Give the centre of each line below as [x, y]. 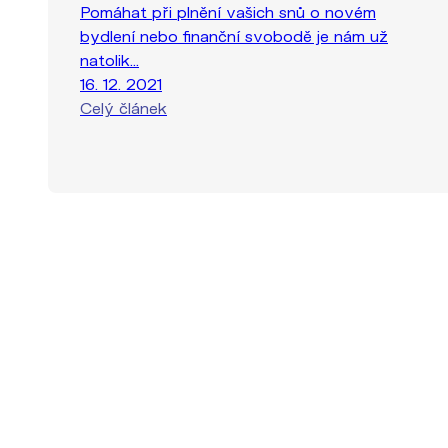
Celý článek [123, 107]
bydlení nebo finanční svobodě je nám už [234, 35]
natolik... [109, 59]
